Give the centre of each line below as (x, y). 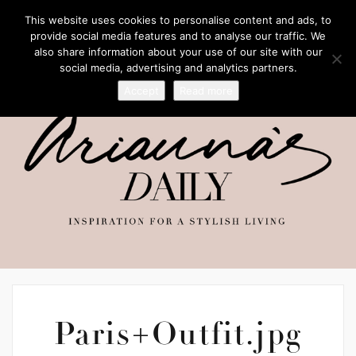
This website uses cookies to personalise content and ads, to (178, 20)
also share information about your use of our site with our (178, 52)
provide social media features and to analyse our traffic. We (178, 36)
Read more (206, 91)
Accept (141, 91)
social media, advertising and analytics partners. (178, 68)
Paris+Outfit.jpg (178, 337)
